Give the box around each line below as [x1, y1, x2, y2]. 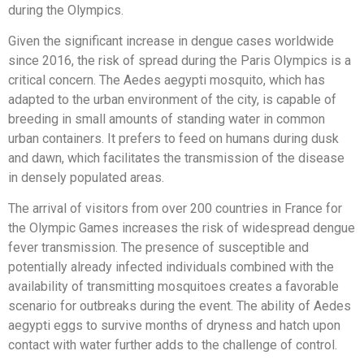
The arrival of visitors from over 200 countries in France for [8, 201, 342, 217]
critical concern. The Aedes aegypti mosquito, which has [8, 71, 325, 88]
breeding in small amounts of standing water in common [8, 110, 325, 127]
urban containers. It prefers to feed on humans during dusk [8, 130, 339, 146]
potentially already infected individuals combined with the [8, 259, 334, 275]
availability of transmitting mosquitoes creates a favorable [8, 279, 339, 295]
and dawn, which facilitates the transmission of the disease [8, 149, 344, 166]
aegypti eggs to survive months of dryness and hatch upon [8, 318, 340, 334]
